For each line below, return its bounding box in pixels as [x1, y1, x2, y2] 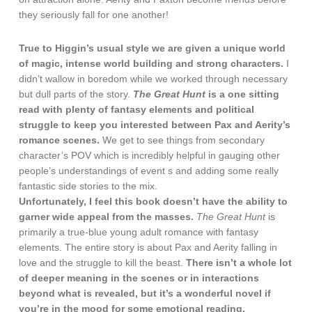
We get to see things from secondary [100, 134, 265, 146]
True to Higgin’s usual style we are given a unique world [19, 42, 286, 54]
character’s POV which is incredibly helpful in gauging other [19, 150, 281, 161]
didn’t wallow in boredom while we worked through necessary [19, 73, 288, 84]
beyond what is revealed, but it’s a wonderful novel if [19, 288, 272, 299]
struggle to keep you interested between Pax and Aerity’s [19, 119, 291, 130]
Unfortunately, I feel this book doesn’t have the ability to [19, 196, 288, 207]
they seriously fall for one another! [19, 9, 169, 20]
